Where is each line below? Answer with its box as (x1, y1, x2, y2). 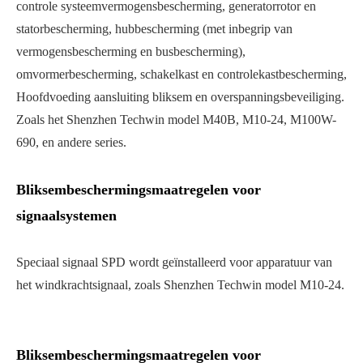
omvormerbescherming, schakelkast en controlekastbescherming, (16, 67, 347, 82)
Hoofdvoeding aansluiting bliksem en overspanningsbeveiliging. (16, 90, 344, 105)
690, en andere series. (16, 135, 126, 150)
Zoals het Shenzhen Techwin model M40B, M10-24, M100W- (16, 113, 336, 127)
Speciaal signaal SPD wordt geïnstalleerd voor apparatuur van (16, 255, 332, 270)
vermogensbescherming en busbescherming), (16, 45, 246, 59)
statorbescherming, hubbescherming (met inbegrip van (16, 22, 293, 36)
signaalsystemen (16, 207, 117, 224)
